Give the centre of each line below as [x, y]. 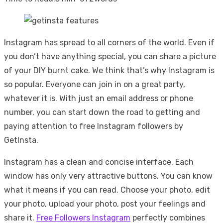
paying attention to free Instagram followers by [94, 126]
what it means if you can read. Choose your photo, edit [107, 190]
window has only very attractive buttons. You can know [108, 176]
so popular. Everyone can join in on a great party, [95, 84]
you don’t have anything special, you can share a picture [110, 56]
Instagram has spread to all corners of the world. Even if [109, 42]
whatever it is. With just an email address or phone [99, 98]
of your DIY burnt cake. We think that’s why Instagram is [109, 70]
